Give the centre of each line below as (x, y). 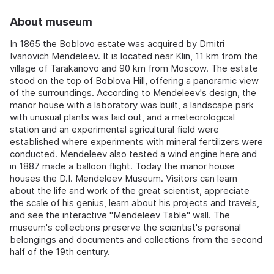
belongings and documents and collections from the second (136, 240)
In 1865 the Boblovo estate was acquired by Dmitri (117, 44)
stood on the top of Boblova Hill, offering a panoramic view (134, 81)
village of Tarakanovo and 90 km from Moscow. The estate (134, 68)
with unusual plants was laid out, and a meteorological (122, 117)
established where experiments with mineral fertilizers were (136, 142)
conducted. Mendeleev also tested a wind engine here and (133, 154)
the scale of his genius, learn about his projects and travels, (135, 203)
